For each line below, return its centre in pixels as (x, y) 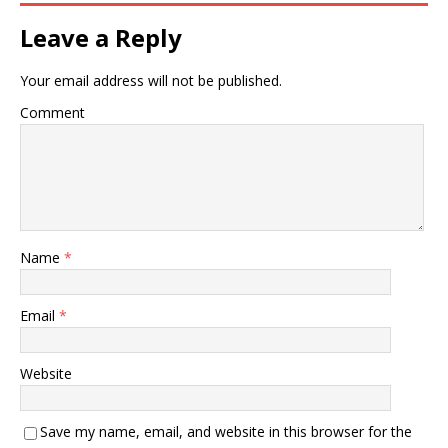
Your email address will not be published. (151, 81)
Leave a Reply (101, 38)
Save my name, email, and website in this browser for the (226, 432)
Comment (52, 113)
